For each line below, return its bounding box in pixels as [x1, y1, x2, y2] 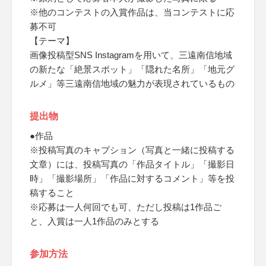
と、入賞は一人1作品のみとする [30, 216, 159, 226]
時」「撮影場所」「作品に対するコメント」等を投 [30, 173, 235, 183]
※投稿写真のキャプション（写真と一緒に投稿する [30, 145, 235, 155]
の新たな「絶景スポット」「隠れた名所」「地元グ [30, 64, 235, 74]
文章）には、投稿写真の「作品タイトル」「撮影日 [30, 159, 235, 169]
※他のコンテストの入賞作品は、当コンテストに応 [30, 7, 235, 17]
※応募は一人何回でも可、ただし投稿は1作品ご [30, 202, 221, 212]
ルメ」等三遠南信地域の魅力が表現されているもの [30, 78, 235, 88]
